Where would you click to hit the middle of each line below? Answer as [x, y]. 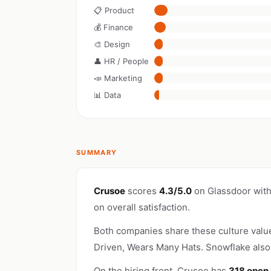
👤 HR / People [121, 61]
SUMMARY [97, 152]
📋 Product [114, 10]
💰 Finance [113, 27]
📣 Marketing [118, 78]
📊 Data [107, 95]
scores [142, 191]
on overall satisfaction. [142, 207]
